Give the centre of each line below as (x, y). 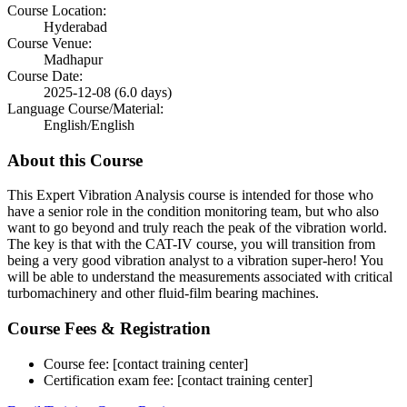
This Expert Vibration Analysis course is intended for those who (190, 195)
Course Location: (57, 10)
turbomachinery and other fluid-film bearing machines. (163, 293)
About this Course (75, 160)
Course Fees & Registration (109, 328)
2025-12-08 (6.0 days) (108, 92)
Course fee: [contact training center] (146, 363)
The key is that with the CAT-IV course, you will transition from (191, 244)
